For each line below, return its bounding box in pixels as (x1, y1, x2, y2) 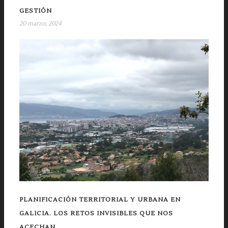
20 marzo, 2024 (19, 19, 61, 27)
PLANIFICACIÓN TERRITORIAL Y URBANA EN (19, 196, 181, 204)
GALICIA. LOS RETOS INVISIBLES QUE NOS (19, 210, 173, 218)
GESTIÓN (19, 7, 52, 15)
